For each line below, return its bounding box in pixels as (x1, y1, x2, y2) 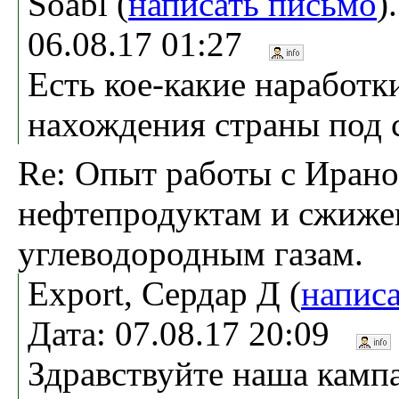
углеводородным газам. (18, 233, 363, 273)
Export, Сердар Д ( (28, 273, 301, 313)
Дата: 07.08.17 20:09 (28, 313, 356, 353)
